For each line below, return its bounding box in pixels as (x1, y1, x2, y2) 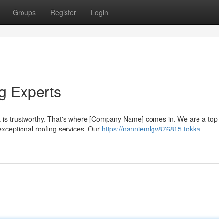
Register (50, 7, 76, 17)
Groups (13, 7, 36, 17)
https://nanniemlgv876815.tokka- (102, 124, 203, 133)
